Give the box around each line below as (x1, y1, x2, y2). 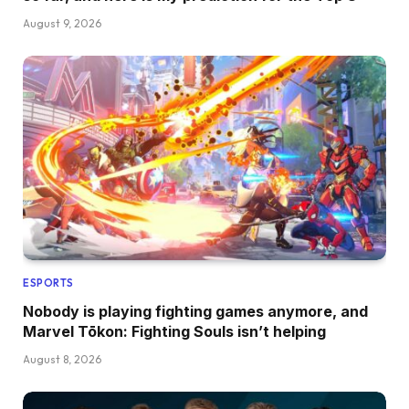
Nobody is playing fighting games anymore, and (23, 301, 368, 320)
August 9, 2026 (23, 16, 101, 31)
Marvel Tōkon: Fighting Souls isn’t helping (23, 321, 326, 341)
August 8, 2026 (23, 351, 101, 366)
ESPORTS (23, 276, 74, 289)
